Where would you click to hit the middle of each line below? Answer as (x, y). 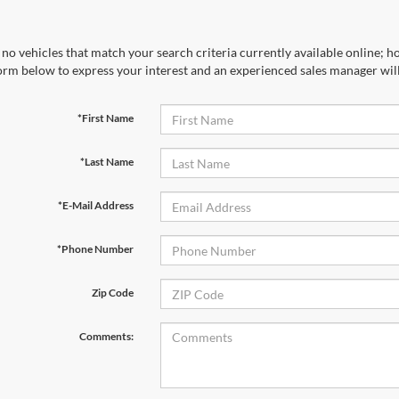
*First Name (105, 118)
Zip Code (112, 293)
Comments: (106, 337)
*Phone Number (95, 249)
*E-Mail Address (95, 206)
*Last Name (106, 162)
